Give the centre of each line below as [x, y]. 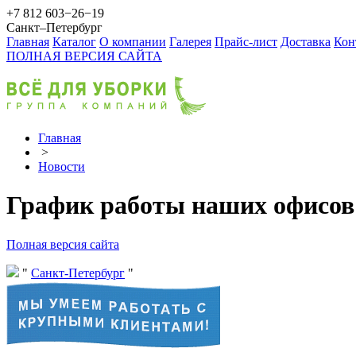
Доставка [306, 42]
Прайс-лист [246, 42]
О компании [133, 42]
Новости [62, 166]
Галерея [190, 42]
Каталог [74, 42]
